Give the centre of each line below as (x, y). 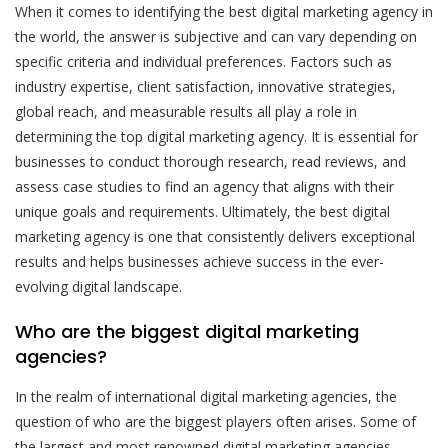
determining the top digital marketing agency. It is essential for (216, 136)
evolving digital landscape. (98, 286)
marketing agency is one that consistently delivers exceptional (215, 236)
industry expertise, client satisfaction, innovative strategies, (205, 86)
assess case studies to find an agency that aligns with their (204, 186)
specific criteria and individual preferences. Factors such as (203, 61)
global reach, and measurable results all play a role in (186, 111)
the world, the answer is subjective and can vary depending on (216, 36)
